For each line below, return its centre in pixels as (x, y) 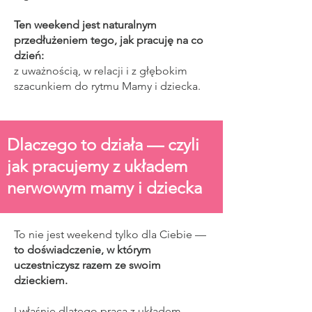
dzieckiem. (42, 280)
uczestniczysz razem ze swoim (87, 265)
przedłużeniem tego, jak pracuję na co (109, 40)
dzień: (29, 55)
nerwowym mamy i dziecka (104, 188)
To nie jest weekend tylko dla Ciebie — (110, 234)
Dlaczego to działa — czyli (103, 145)
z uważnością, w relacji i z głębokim (101, 71)
